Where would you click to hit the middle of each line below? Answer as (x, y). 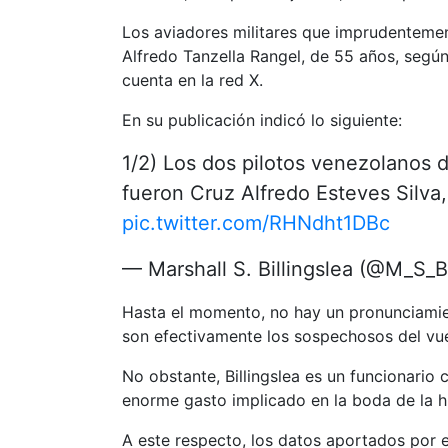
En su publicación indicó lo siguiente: (262, 119)
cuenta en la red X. (192, 79)
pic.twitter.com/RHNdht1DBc (256, 222)
